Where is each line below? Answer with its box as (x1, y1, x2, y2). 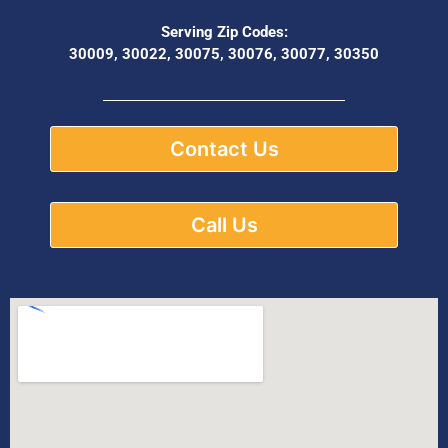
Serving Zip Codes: (160, 22, 288, 41)
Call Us (190, 212, 258, 237)
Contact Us (169, 136, 279, 161)
